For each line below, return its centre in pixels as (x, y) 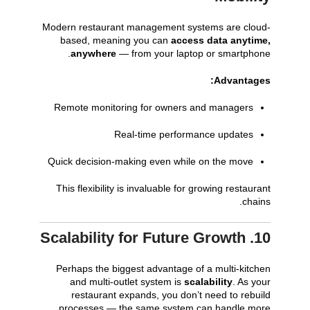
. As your (252, 282)
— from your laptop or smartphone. (194, 54)
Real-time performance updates (184, 135)
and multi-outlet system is (127, 282)
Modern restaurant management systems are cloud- (157, 27)
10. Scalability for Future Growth (263, 238)
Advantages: (243, 81)
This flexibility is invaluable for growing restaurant (164, 189)
